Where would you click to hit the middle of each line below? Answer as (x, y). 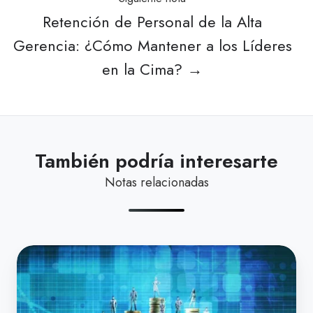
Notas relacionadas (156, 182)
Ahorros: (40, 294)
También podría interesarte (156, 161)
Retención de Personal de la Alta (152, 22)
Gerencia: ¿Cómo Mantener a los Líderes (152, 45)
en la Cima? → (152, 69)
